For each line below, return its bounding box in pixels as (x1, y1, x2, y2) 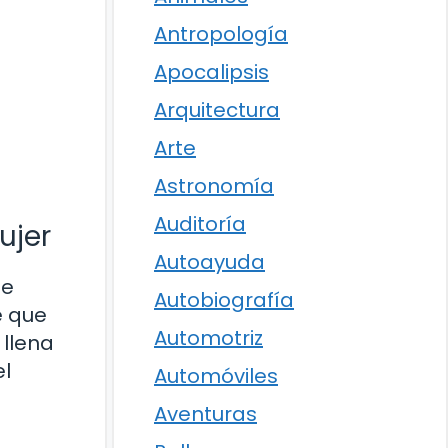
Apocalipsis (154, 58, 269, 86)
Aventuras (154, 400, 257, 428)
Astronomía (154, 172, 274, 200)
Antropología (154, 20, 288, 48)
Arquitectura (154, 96, 280, 124)
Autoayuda (154, 248, 265, 276)
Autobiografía (154, 286, 294, 314)
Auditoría (154, 210, 246, 238)
